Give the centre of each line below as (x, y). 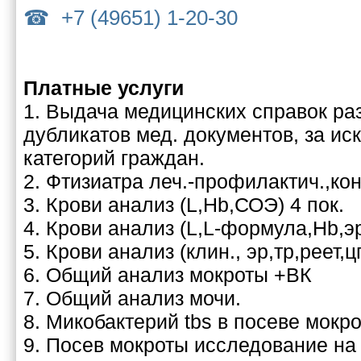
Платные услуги (104, 87)
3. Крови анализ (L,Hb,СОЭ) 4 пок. (184, 204)
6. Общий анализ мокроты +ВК (168, 274)
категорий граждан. (114, 158)
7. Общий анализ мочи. (132, 298)
